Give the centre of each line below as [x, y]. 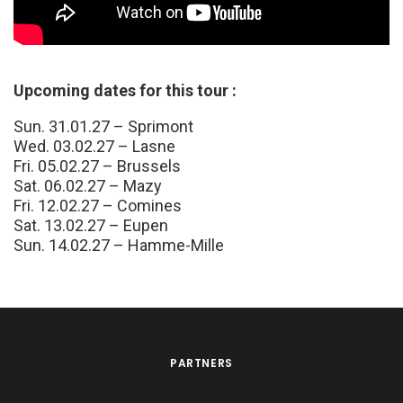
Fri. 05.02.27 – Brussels [97, 166]
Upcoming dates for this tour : [125, 90]
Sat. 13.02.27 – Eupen [91, 225]
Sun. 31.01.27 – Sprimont [103, 126]
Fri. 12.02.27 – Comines [98, 206]
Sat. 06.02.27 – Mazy [88, 186]
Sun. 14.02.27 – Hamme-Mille [119, 245]
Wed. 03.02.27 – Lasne [94, 146]
